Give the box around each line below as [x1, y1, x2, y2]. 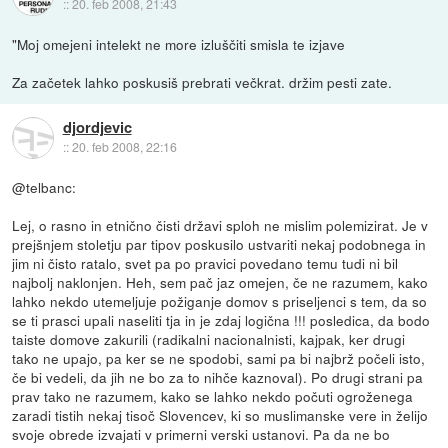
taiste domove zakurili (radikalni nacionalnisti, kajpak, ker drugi [12, 329, 406, 350]
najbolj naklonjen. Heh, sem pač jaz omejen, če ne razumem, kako [12, 272, 429, 293]
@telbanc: [12, 177, 77, 198]
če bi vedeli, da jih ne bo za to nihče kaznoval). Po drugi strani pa [12, 367, 424, 388]
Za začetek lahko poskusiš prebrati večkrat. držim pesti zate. [12, 72, 393, 93]
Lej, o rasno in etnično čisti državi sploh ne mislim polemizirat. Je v [12, 215, 429, 236]
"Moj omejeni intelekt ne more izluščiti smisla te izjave [12, 34, 346, 55]
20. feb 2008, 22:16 [71, 138, 177, 156]
